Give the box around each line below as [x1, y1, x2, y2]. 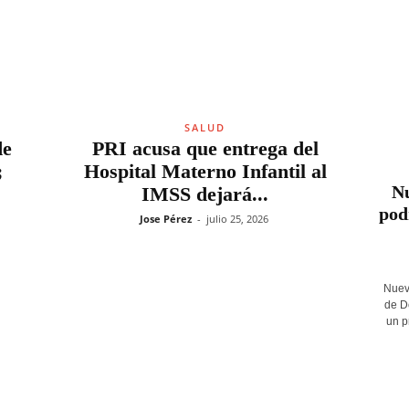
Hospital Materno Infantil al [83, 160, 327, 183]
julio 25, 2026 [205, 212, 268, 225]
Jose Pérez [139, 212, 192, 225]
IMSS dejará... [142, 183, 268, 205]
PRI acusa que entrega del [91, 137, 319, 160]
